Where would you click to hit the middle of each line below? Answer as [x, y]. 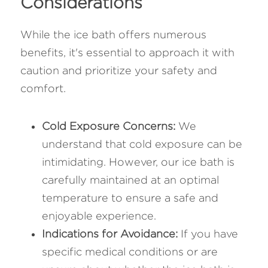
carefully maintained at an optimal [130, 180]
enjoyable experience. [99, 216]
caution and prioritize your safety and [119, 71]
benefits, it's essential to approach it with [127, 53]
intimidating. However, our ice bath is [138, 162]
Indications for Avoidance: [110, 234]
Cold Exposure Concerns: [110, 126]
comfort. [43, 89]
